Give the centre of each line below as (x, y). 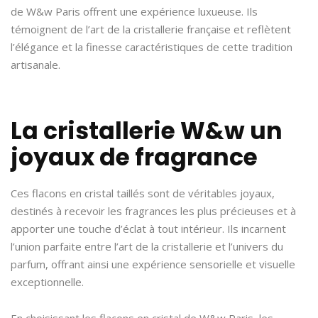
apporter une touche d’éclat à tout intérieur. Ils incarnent (148, 228)
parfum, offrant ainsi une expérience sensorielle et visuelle (153, 264)
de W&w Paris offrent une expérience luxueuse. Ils (134, 11)
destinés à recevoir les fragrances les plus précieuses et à (153, 210)
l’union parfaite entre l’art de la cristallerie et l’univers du (147, 246)
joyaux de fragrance (134, 157)
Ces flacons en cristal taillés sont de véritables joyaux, (143, 193)
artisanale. (35, 64)
